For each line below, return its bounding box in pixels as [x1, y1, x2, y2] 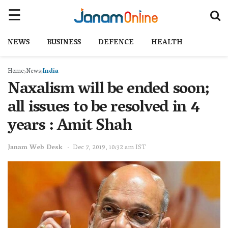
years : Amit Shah [8, 111, 132, 142]
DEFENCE [98, 36, 134, 50]
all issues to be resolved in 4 [8, 93, 200, 124]
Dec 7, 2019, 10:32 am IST [73, 141, 146, 154]
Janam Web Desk [8, 141, 63, 154]
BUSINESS [47, 36, 81, 50]
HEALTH [151, 36, 183, 50]
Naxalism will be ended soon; [8, 75, 209, 105]
